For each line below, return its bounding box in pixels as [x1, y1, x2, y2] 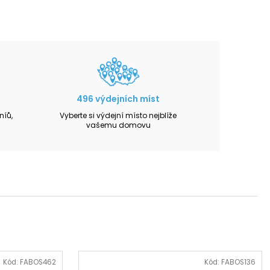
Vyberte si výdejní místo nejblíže [60, 110, 177, 121]
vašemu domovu [86, 120, 151, 131]
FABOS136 [221, 257, 256, 267]
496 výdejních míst [77, 93, 160, 105]
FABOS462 [19, 257, 56, 267]
